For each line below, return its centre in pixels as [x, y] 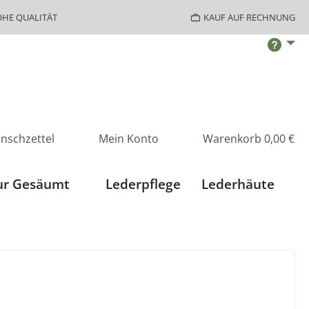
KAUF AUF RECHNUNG [249, 17]
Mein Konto [129, 138]
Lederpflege [143, 184]
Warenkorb [232, 138]
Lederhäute [238, 184]
